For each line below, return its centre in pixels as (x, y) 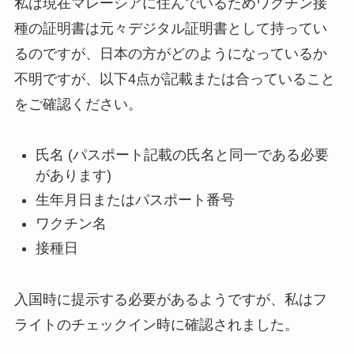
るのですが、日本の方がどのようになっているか (170, 53)
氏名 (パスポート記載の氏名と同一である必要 (182, 155)
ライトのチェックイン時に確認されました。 (156, 324)
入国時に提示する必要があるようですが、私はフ (170, 299)
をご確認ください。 (78, 104)
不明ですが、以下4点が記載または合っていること (174, 79)
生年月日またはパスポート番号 (135, 200)
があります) (73, 176)
